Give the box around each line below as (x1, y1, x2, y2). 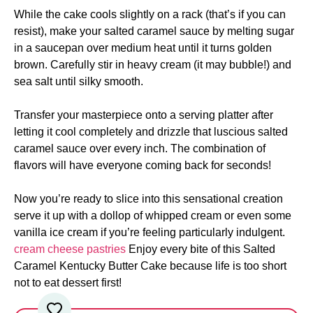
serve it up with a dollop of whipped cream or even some (14, 209, 291, 221)
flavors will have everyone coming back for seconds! (14, 159, 271, 171)
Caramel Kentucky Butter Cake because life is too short (14, 259, 286, 272)
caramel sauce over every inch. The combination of (14, 142, 265, 154)
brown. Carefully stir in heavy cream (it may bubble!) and (14, 58, 291, 71)
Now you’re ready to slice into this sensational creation (14, 192, 283, 205)
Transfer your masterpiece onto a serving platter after (14, 108, 273, 121)
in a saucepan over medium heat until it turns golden (14, 41, 272, 54)
